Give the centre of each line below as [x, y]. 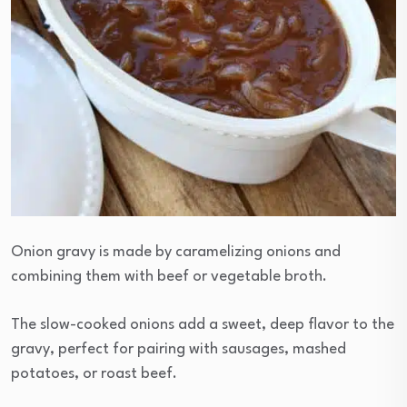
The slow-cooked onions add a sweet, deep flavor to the [203, 325]
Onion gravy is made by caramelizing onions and [176, 253]
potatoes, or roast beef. [94, 374]
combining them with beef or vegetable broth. [169, 277]
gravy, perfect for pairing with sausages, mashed [179, 350]
